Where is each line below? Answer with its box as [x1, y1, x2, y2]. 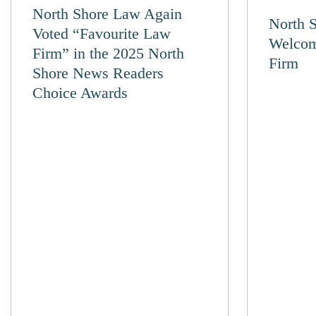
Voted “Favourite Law [32, 25, 171, 42]
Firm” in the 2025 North [32, 44, 184, 62]
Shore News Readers [32, 64, 164, 82]
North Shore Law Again [32, 5, 182, 23]
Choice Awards [32, 84, 128, 102]
